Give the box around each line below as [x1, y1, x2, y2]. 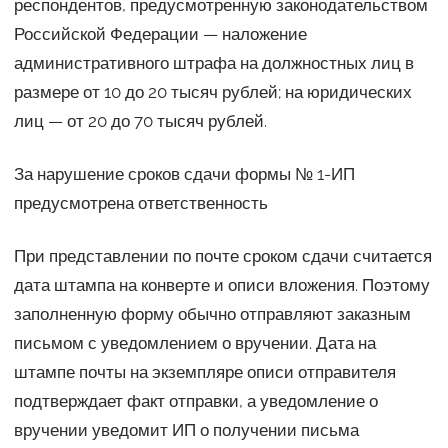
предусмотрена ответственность [13, 192, 268, 213]
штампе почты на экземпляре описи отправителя [13, 361, 396, 382]
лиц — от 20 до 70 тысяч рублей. [13, 110, 267, 131]
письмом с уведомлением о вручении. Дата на [13, 332, 376, 353]
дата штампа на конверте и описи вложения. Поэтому [13, 274, 430, 295]
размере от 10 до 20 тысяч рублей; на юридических [13, 81, 412, 102]
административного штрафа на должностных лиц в [13, 52, 414, 73]
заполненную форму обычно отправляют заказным [13, 303, 411, 324]
